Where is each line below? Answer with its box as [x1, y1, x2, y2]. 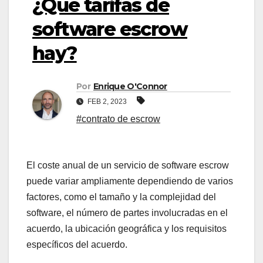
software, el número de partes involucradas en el [26, 208, 228, 218]
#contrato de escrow [76, 114, 160, 124]
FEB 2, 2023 [86, 97, 129, 106]
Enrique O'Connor [93, 81, 167, 92]
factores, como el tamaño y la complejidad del [26, 192, 216, 203]
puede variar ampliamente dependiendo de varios [26, 176, 233, 187]
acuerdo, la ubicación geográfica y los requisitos [26, 224, 227, 234]
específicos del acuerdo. [26, 240, 127, 250]
